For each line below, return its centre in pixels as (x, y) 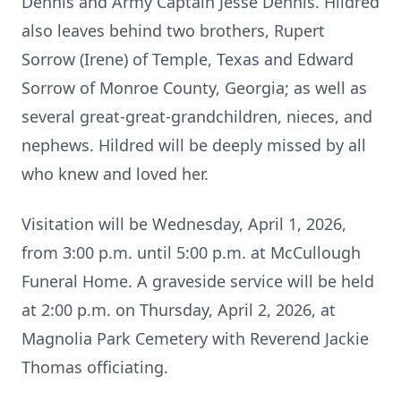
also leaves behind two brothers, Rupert (173, 30)
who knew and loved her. (115, 174)
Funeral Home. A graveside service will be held (198, 281)
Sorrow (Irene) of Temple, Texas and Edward (188, 59)
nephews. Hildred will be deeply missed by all (194, 145)
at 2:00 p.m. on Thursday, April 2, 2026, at (179, 310)
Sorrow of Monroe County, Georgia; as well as (194, 88)
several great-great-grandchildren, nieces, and (197, 116)
